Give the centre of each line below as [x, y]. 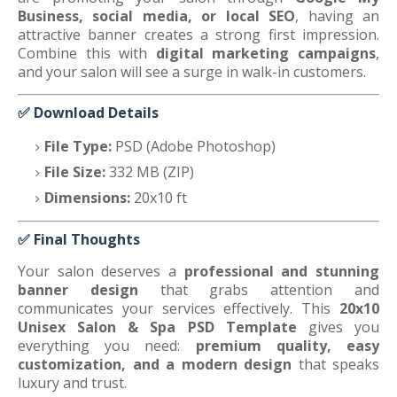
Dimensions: [87, 198]
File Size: [75, 172]
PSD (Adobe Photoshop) [194, 146]
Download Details [96, 113]
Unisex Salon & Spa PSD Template [157, 327]
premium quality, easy [288, 346]
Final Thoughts [87, 239]
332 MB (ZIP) [150, 172]
